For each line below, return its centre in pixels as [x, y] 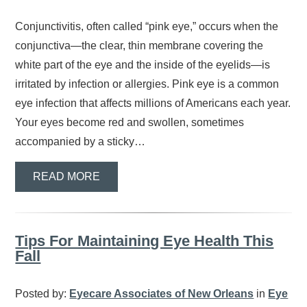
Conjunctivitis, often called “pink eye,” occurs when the [147, 27]
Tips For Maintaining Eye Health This [145, 241]
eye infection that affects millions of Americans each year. [153, 103]
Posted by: [42, 293]
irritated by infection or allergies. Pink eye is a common [147, 84]
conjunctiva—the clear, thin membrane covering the [139, 46]
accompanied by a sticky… [81, 142]
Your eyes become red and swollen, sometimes [130, 123]
